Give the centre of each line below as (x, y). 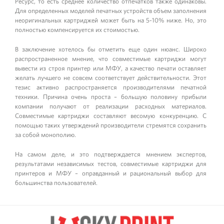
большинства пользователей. (56, 183)
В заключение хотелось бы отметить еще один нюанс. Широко (111, 49)
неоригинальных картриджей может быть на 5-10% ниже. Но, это (111, 20)
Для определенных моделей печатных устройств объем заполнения (111, 11)
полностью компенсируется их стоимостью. (77, 30)
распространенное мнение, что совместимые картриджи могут (111, 59)
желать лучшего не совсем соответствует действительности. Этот (111, 78)
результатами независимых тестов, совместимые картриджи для (111, 164)
